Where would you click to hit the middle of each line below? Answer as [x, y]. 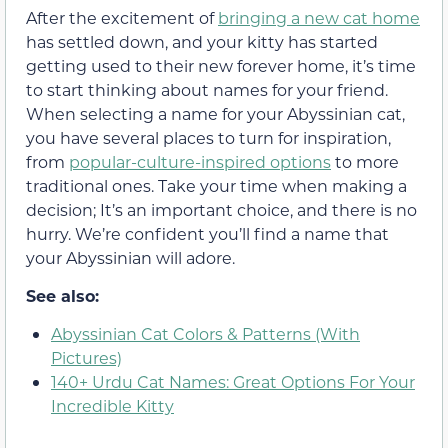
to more [365, 161]
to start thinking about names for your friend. [207, 89]
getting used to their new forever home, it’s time [221, 65]
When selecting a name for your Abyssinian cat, [215, 113]
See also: [62, 295]
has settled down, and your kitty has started [202, 41]
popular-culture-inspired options [200, 161]
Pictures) [86, 358]
